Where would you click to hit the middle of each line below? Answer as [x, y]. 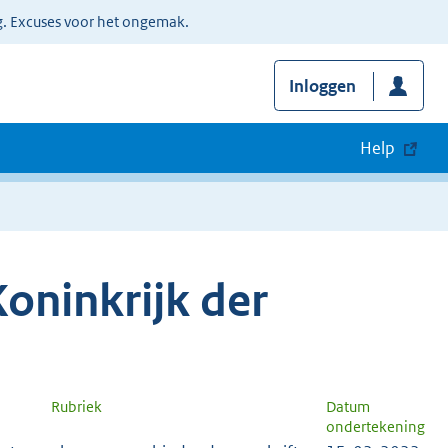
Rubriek [76, 407]
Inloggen [322, 86]
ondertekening [375, 427]
